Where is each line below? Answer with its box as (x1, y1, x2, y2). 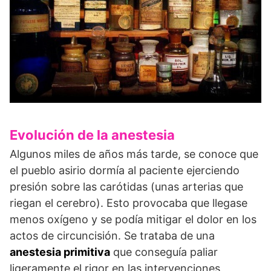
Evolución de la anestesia (10, 127, 175, 143)
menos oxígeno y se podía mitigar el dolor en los (10, 213, 256, 226)
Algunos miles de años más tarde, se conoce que (10, 148, 258, 161)
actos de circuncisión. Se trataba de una (10, 229, 215, 243)
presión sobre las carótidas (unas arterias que (10, 180, 243, 194)
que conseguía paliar (110, 246, 218, 259)
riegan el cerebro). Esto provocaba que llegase (10, 197, 247, 210)
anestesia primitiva (10, 246, 110, 259)
